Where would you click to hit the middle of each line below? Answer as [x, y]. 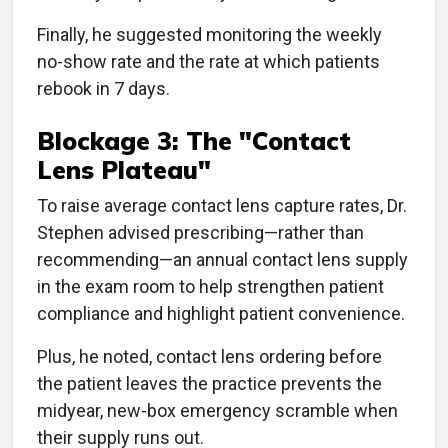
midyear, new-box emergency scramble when [217, 410]
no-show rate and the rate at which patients [208, 61]
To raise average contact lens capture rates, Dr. [222, 205]
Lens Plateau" [127, 169]
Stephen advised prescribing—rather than [200, 232]
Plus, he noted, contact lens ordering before [209, 356]
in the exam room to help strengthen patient [210, 286]
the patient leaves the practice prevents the [209, 383]
